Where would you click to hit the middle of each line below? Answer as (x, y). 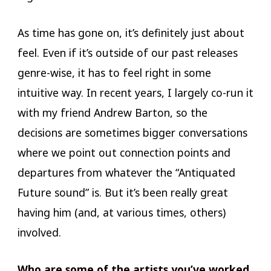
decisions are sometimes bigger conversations (132, 132)
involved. (41, 232)
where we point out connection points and (124, 152)
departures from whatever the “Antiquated (126, 172)
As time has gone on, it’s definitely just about (131, 33)
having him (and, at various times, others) (121, 212)
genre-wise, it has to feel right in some (114, 73)
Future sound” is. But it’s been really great (122, 192)
